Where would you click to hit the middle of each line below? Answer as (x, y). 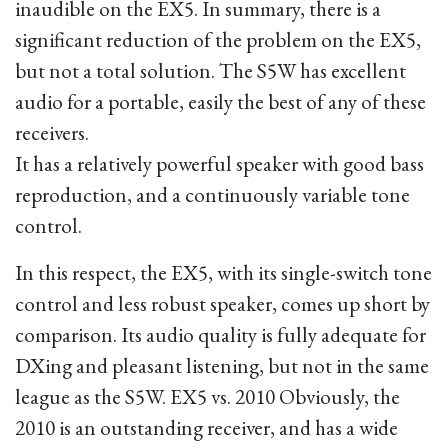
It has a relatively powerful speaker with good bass (219, 163)
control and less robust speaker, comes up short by (222, 303)
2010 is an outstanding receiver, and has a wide (206, 427)
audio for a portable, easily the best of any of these (220, 101)
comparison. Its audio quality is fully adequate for (220, 334)
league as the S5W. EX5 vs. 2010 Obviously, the (207, 396)
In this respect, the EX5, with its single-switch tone (223, 272)
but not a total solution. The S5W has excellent (210, 70)
